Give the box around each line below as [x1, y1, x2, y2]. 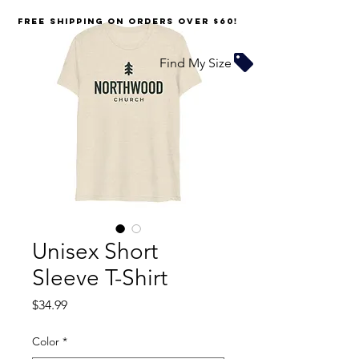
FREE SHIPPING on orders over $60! [17, 16, 238, 26]
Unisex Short [32, 238, 158, 264]
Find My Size [159, 54, 232, 71]
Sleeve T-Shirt [32, 264, 167, 291]
